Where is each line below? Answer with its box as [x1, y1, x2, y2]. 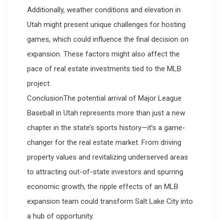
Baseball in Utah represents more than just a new [27, 109, 185, 118]
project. [27, 79, 51, 88]
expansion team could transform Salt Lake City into [27, 197, 193, 206]
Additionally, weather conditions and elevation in [27, 5, 181, 15]
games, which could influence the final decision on [27, 35, 189, 44]
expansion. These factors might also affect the [27, 50, 180, 59]
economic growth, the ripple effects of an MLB [27, 182, 178, 192]
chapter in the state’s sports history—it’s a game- [27, 123, 185, 133]
